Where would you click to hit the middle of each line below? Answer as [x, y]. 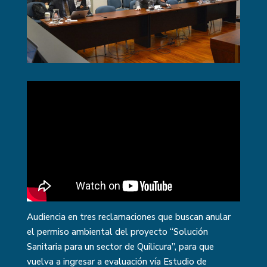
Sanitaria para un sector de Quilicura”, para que [120, 247]
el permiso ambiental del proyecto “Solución [117, 232]
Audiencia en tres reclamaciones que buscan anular [128, 217]
